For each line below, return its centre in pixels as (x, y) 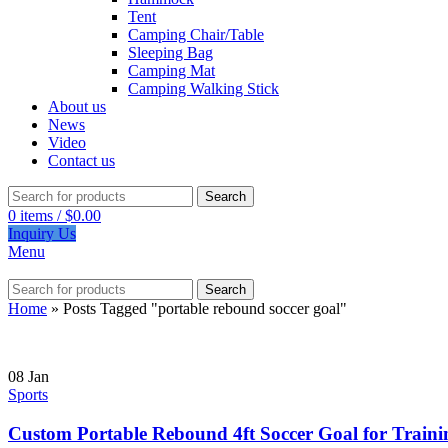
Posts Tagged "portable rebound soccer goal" (205, 308)
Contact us (81, 160)
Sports (28, 394)
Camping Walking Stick (203, 88)
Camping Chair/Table (196, 34)
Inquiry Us (42, 233)
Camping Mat (171, 70)
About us (77, 106)
